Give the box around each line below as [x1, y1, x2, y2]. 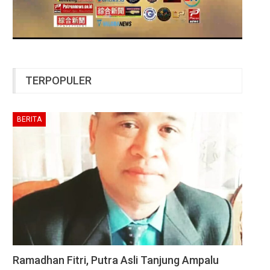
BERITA [17, 115, 42, 124]
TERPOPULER [25, 74, 92, 87]
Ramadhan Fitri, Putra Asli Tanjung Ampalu [13, 254, 219, 267]
